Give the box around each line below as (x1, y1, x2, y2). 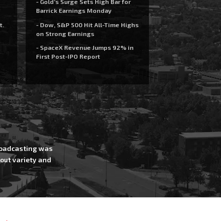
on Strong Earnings (36, 29, 94, 37)
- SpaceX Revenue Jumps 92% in (36, 43, 134, 51)
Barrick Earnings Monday (36, 6, 111, 14)
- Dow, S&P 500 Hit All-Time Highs (36, 20, 139, 29)
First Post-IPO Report (36, 52, 100, 60)
